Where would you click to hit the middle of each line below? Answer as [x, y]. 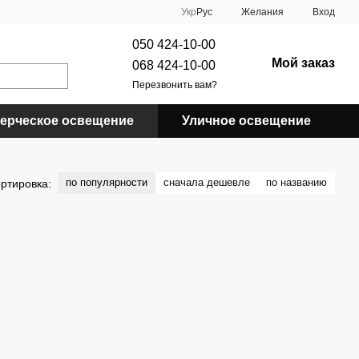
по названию [296, 182]
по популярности [107, 182]
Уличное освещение [247, 121]
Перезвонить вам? [174, 85]
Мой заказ [303, 63]
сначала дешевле [207, 182]
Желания [262, 12]
